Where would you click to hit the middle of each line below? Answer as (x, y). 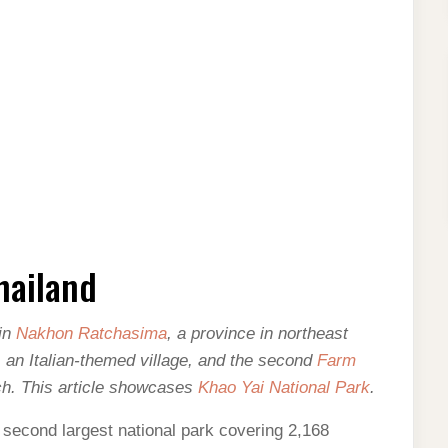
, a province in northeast (257, 333)
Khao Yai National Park (284, 387)
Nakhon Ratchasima (91, 333)
